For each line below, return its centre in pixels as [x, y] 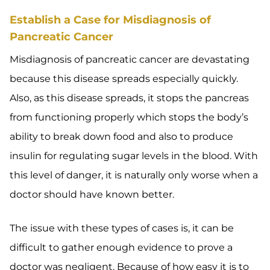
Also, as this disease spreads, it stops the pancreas [129, 98]
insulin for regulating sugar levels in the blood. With [134, 156]
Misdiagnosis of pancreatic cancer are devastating [130, 59]
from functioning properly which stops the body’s [129, 117]
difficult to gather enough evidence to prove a [121, 247]
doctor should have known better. [92, 194]
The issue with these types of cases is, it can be [122, 228]
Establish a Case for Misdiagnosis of [110, 20]
